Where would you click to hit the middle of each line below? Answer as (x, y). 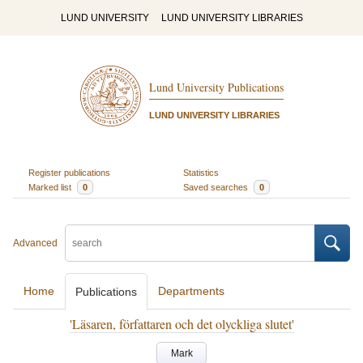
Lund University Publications (216, 88)
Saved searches (217, 187)
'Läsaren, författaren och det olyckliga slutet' (181, 324)
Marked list (51, 187)
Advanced (35, 243)
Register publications (69, 172)
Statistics (201, 172)
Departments (191, 291)
